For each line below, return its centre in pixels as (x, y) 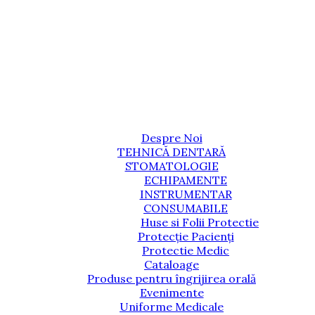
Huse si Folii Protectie (200, 222)
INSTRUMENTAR (186, 194)
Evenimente (172, 292)
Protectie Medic (186, 250)
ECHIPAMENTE (186, 180)
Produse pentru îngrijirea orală (172, 278)
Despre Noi (172, 137)
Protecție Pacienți (186, 236)
